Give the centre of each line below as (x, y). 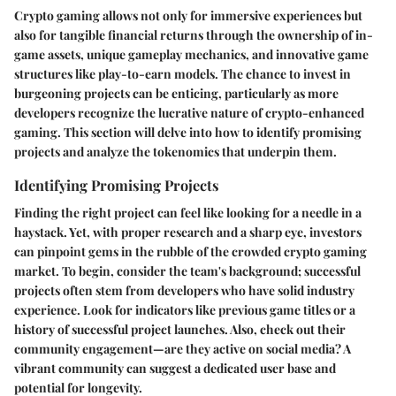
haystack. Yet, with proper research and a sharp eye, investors (188, 232)
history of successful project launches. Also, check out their (180, 329)
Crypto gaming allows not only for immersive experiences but (188, 15)
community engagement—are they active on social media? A (183, 349)
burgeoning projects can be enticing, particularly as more (176, 93)
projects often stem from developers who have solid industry (184, 290)
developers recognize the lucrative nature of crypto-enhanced (189, 112)
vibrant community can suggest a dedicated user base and (175, 368)
